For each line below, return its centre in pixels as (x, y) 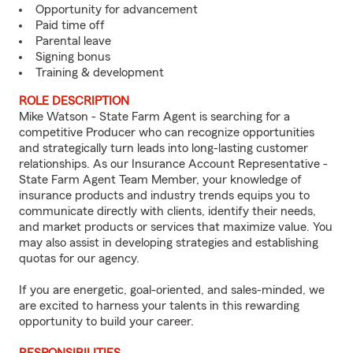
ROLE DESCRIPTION (74, 101)
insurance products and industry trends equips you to (164, 195)
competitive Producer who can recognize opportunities (167, 132)
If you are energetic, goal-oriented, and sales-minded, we (172, 290)
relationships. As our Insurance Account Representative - (173, 164)
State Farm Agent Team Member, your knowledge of (160, 180)
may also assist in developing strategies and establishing (169, 243)
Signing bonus (73, 57)
